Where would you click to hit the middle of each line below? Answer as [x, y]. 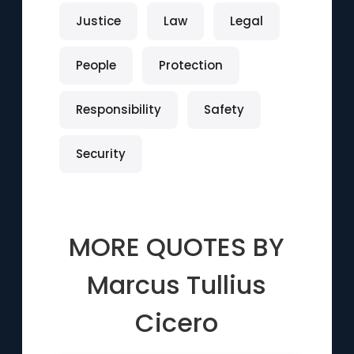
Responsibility [118, 109]
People [96, 65]
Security [100, 154]
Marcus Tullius [177, 285]
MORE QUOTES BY [177, 247]
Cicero [177, 323]
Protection [190, 65]
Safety [224, 109]
